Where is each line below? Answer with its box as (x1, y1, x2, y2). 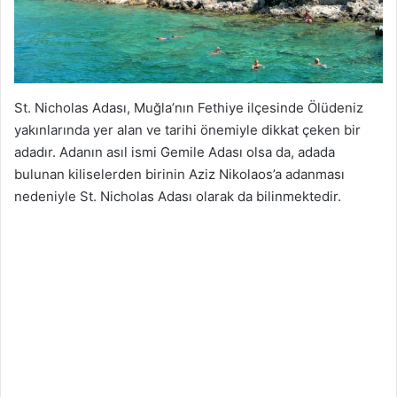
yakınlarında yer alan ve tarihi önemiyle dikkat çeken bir (14, 121, 361, 139)
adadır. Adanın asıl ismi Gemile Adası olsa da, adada (14, 144, 335, 161)
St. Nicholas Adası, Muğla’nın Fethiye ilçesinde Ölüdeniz (14, 99, 363, 117)
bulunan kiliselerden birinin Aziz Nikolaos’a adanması (14, 166, 345, 183)
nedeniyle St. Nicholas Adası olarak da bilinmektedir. (14, 188, 341, 206)
